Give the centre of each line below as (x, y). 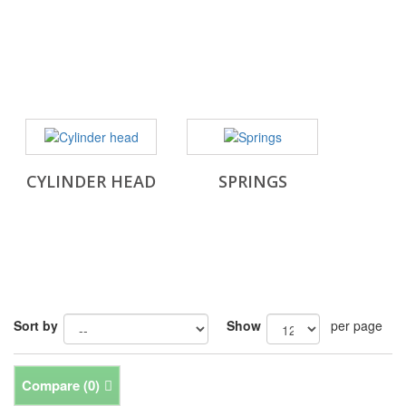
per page (357, 326)
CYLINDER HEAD (91, 182)
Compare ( (55, 386)
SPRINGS (252, 182)
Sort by (36, 326)
